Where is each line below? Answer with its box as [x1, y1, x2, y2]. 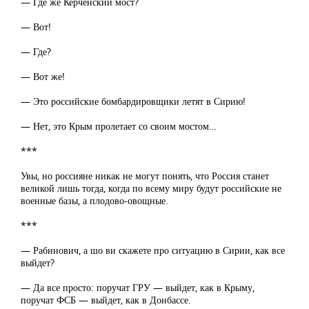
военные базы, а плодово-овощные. [21, 194, 168, 207]
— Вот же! [21, 70, 65, 83]
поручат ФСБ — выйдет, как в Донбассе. [21, 293, 191, 306]
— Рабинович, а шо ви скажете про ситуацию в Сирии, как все [21, 243, 285, 257]
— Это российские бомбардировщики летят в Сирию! [21, 94, 246, 108]
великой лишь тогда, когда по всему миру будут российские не [21, 181, 281, 195]
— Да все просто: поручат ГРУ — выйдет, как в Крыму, [21, 281, 255, 294]
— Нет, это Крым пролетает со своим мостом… [21, 119, 217, 132]
